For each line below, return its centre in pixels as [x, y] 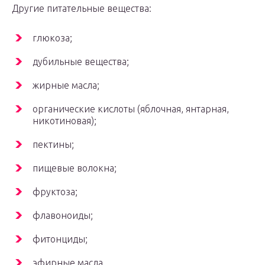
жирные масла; [66, 85]
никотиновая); [64, 120]
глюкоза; [52, 38]
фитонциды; [60, 239]
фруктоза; [55, 191]
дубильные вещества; [81, 61]
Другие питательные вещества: [82, 8]
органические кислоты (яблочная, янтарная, [131, 109]
